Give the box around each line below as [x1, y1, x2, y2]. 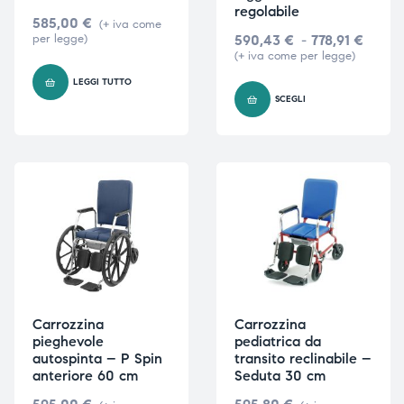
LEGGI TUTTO [72, 76, 132, 87]
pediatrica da [234, 333, 321, 351]
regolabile [234, 2, 299, 20]
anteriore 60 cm [32, 367, 138, 385]
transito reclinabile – [234, 350, 372, 368]
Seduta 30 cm [234, 367, 326, 385]
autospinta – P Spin [32, 350, 162, 368]
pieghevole [32, 333, 104, 351]
